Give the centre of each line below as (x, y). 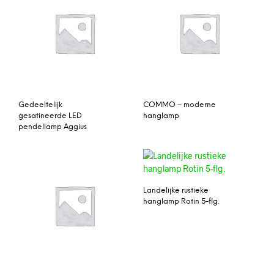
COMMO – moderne (180, 105)
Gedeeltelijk (40, 105)
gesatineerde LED (50, 116)
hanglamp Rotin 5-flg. (181, 201)
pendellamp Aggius (53, 127)
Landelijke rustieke (176, 190)
